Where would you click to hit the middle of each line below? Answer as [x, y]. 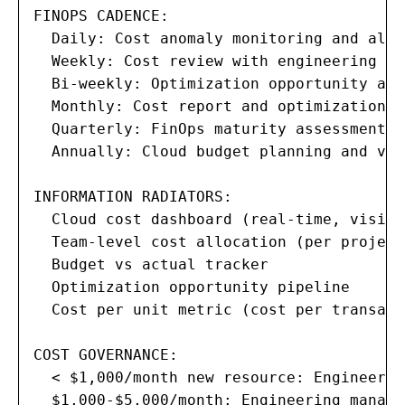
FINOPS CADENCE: [101, 15]
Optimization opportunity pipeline [192, 287]
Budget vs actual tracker [151, 264]
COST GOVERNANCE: [106, 354]
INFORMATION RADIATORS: [133, 196]
